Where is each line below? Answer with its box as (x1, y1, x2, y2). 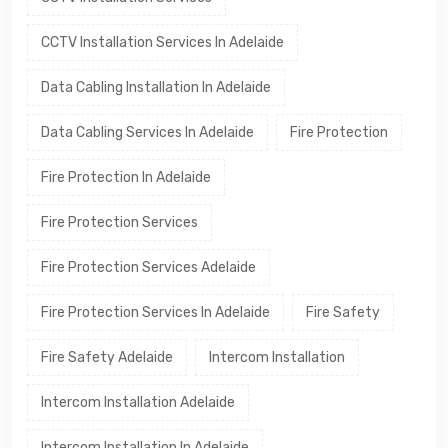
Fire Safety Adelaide (41, 348, 173, 366)
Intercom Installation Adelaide (41, 393, 235, 411)
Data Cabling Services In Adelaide (41, 123, 254, 141)
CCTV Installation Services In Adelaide (41, 33, 284, 51)
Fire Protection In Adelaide (41, 168, 211, 186)
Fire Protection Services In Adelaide (41, 303, 270, 321)
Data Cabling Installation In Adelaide (41, 78, 271, 96)
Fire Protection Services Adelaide (41, 258, 256, 276)
